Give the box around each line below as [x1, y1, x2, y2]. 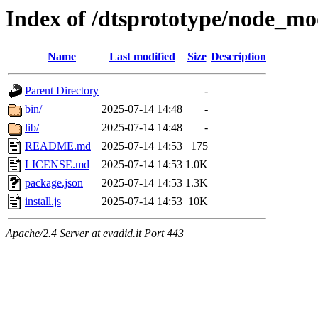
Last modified [109, 50, 175, 63]
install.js [25, 195, 61, 208]
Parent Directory [25, 84, 99, 97]
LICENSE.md [25, 158, 89, 171]
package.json [25, 177, 83, 190]
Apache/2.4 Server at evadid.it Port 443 [6, 227, 184, 240]
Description [211, 50, 266, 63]
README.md [25, 140, 91, 153]
